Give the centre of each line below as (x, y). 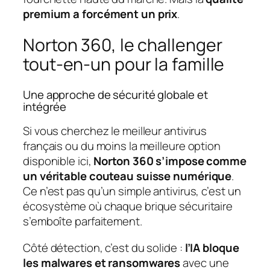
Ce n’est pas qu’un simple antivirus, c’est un (132, 191)
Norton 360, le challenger (123, 45)
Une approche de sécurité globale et (115, 94)
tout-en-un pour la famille (124, 64)
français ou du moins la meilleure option (122, 146)
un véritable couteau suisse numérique (127, 176)
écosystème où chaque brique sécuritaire (128, 206)
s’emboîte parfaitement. (83, 221)
